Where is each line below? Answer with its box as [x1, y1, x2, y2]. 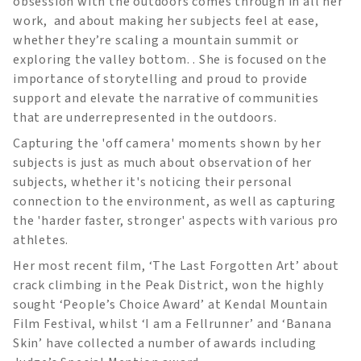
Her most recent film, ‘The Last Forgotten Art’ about [13, 257, 339, 274]
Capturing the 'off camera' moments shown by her [13, 135, 322, 151]
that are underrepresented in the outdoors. [13, 109, 277, 126]
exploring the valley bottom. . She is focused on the [13, 51, 327, 68]
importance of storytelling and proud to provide [13, 70, 308, 87]
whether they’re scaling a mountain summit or [13, 31, 300, 48]
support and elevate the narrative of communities [13, 89, 319, 106]
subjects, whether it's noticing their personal [13, 173, 293, 190]
